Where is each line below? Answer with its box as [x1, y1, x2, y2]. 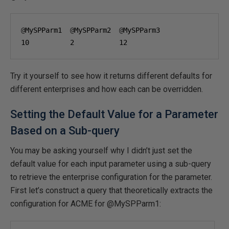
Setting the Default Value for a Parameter [10, 108, 218, 121]
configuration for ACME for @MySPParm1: [10, 199, 161, 209]
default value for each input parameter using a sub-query [10, 159, 211, 169]
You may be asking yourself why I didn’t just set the [10, 146, 192, 155]
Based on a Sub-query [10, 124, 120, 137]
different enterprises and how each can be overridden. [10, 84, 203, 94]
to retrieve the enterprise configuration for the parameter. [10, 172, 214, 182]
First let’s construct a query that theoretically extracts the [10, 186, 213, 195]
